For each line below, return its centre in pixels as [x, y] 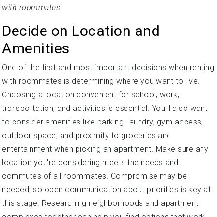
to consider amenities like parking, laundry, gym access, [102, 122]
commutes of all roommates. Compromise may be [94, 176]
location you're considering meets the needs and [90, 163]
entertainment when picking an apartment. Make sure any [105, 149]
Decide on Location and [81, 31]
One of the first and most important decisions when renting [108, 68]
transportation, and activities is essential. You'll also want [105, 108]
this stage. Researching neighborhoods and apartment [100, 203]
